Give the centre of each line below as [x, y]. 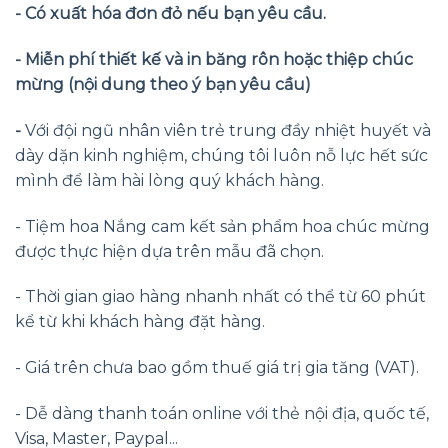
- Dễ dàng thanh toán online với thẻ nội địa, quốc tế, [222, 413]
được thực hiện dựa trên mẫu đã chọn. [169, 251]
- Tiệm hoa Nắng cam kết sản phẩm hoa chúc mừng [222, 226]
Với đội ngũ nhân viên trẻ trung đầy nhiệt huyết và [226, 130]
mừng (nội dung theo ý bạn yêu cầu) [163, 85]
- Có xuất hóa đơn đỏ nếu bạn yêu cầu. [170, 14]
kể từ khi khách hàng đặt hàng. [140, 322]
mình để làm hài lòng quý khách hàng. [169, 180]
